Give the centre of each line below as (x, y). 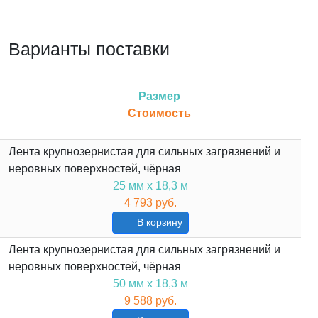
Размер (159, 97)
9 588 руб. (150, 301)
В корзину (159, 223)
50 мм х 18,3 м (150, 284)
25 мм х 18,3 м (150, 186)
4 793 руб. (150, 203)
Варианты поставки (89, 49)
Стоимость (159, 114)
